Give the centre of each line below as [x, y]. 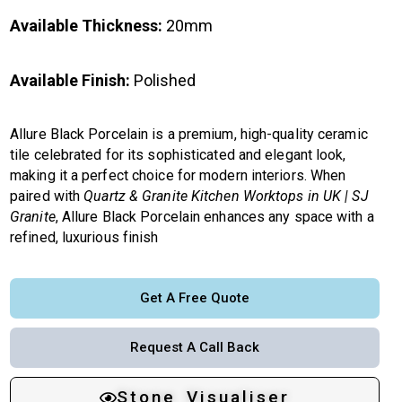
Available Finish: [70, 81]
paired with [47, 196]
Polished [163, 81]
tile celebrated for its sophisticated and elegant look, [178, 154]
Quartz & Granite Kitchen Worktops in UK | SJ [226, 196]
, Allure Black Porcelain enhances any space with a [214, 216]
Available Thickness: [86, 26]
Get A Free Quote [195, 298]
